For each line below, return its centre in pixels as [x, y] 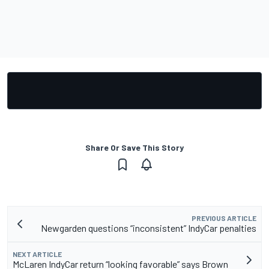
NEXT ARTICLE [37, 254]
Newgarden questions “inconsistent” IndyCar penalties [149, 228]
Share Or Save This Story [134, 148]
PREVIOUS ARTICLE [224, 218]
